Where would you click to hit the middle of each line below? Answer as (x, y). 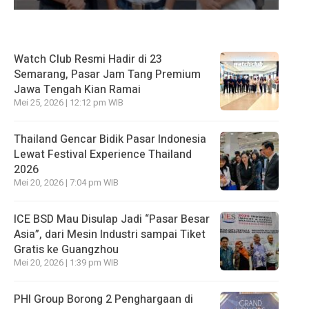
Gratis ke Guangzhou (66, 249)
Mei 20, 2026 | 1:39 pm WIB (66, 262)
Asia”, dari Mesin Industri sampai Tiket (110, 234)
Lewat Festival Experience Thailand (103, 154)
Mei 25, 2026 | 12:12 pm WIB (69, 102)
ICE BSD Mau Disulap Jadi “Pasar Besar (112, 219)
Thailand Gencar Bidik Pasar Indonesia (110, 139)
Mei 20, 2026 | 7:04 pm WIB (66, 182)
